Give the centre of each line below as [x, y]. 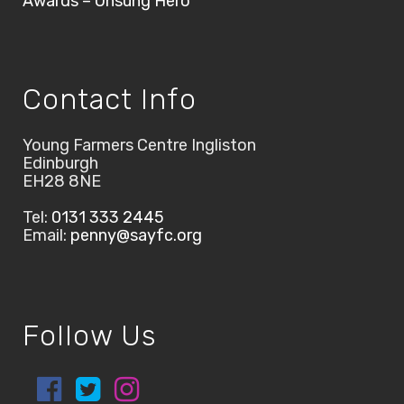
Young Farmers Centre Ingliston [139, 146]
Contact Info [110, 100]
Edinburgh [60, 164]
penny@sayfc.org [136, 236]
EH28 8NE [62, 182]
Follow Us [90, 336]
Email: [46, 236]
